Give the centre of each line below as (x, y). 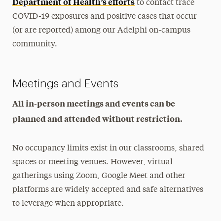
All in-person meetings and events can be (94, 103)
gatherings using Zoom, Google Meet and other (99, 176)
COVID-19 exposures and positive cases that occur (105, 17)
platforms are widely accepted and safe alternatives (108, 190)
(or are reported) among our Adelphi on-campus (102, 30)
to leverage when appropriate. (68, 203)
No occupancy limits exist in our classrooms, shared (109, 148)
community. (35, 44)
